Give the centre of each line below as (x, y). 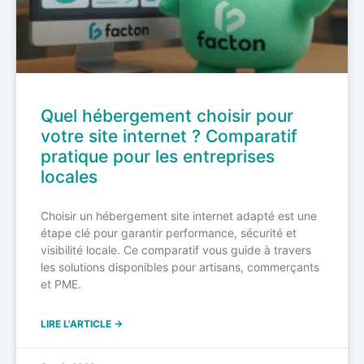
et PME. (61, 284)
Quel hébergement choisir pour (167, 116)
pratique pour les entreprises (158, 157)
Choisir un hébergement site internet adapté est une (179, 216)
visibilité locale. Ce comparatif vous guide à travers (176, 250)
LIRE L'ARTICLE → (82, 324)
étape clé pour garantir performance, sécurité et (169, 233)
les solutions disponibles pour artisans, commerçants (180, 267)
